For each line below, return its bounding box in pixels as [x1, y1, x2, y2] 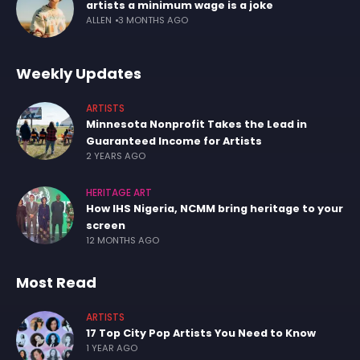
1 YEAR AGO [86, 342, 137, 355]
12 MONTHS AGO [86, 234, 159, 247]
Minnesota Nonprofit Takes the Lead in [86, 117, 307, 133]
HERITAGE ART [86, 186, 152, 200]
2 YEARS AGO [86, 149, 145, 163]
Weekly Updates [16, 63, 141, 84]
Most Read [16, 272, 96, 293]
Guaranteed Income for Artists [86, 133, 262, 149]
